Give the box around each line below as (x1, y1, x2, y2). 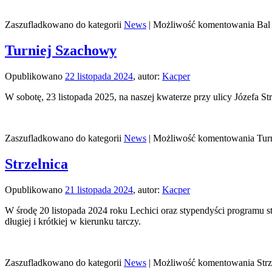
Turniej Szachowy (5, 42, 117, 59)
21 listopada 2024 (65, 184, 133, 195)
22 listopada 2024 (65, 71, 133, 82)
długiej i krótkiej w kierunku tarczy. (5, 216, 141, 226)
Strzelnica (5, 156, 68, 172)
